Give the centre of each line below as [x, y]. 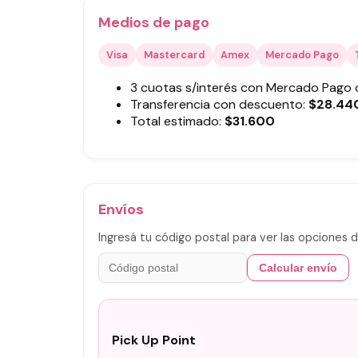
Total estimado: [176, 121]
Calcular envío [298, 268]
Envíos [121, 209]
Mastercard [174, 54]
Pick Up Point [154, 340]
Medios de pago [154, 22]
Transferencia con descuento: [219, 104]
